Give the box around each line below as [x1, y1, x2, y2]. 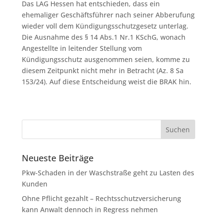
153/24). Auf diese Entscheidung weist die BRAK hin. [21, 77, 191, 86]
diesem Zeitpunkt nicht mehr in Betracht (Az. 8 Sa [21, 66, 184, 75]
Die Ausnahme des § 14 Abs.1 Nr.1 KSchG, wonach [21, 32, 186, 42]
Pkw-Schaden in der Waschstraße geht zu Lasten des [21, 168, 194, 177]
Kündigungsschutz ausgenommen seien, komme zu [21, 55, 190, 64]
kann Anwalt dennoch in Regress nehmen [21, 205, 158, 214]
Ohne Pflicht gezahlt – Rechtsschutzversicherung [21, 194, 181, 203]
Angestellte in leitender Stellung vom [21, 44, 142, 53]
